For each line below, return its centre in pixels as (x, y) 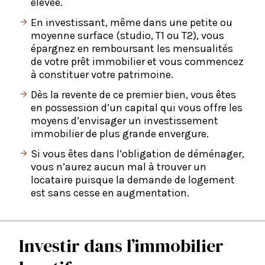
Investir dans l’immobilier (121, 246)
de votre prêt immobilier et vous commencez (137, 62)
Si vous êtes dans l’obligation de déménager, (138, 154)
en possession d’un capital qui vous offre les (137, 108)
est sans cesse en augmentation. (110, 193)
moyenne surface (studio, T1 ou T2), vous (127, 36)
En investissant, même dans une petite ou (132, 23)
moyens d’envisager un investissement (125, 121)
